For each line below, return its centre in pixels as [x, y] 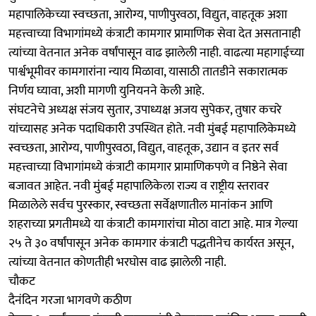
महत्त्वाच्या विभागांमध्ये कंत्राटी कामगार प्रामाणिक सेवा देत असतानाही [154, 34]
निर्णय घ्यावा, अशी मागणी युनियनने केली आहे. [107, 91]
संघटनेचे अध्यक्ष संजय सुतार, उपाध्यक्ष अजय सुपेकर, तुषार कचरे [145, 110]
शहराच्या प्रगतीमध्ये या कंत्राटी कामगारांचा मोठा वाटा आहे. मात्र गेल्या [153, 224]
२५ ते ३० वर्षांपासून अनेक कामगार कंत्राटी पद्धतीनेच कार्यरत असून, [151, 243]
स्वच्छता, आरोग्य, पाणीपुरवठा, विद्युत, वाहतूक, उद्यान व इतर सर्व [144, 148]
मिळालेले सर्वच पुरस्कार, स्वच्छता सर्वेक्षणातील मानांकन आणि [140, 205]
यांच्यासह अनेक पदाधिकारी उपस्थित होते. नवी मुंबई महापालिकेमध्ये [152, 129]
